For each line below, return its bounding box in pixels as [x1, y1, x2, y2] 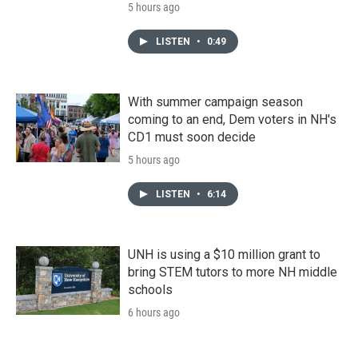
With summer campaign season [128, 93, 303, 109]
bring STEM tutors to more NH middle [128, 264, 337, 280]
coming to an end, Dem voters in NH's [128, 111, 336, 127]
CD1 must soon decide [128, 129, 256, 145]
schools [128, 281, 173, 297]
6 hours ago [128, 305, 180, 319]
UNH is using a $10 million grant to [128, 246, 320, 262]
